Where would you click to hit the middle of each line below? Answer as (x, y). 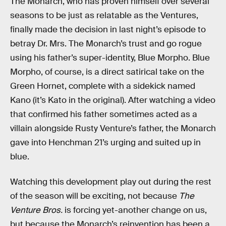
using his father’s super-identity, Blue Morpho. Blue (110, 58)
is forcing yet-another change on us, (135, 210)
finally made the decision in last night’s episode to (108, 30)
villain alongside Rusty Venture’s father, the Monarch (113, 129)
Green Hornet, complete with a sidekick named (103, 86)
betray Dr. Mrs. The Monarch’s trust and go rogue (106, 44)
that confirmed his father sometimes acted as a (104, 115)
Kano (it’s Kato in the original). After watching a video (113, 100)
